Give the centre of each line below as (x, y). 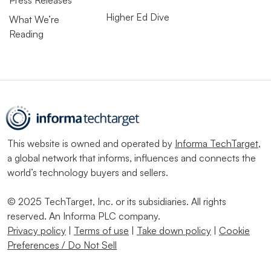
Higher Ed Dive (138, 17)
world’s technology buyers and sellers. (88, 172)
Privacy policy (37, 230)
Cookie (234, 230)
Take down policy (174, 230)
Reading (26, 34)
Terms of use (101, 230)
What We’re (34, 19)
